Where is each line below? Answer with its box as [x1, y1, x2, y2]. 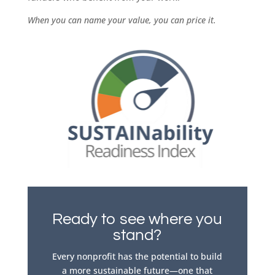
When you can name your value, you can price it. [27, 14, 216, 26]
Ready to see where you [52, 211, 223, 227]
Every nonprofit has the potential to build [52, 250, 223, 262]
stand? [113, 227, 162, 243]
